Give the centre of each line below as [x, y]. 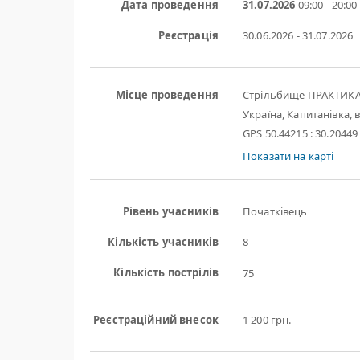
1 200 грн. [267, 320]
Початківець [275, 211]
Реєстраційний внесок [156, 320]
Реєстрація [188, 35]
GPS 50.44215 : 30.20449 [301, 133]
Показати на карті [288, 156]
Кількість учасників [163, 242]
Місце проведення [167, 95]
